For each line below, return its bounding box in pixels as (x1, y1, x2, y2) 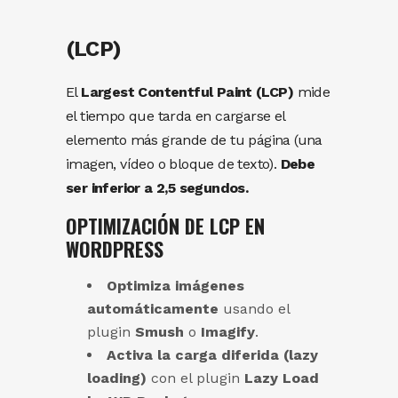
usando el (219, 300, 290, 318)
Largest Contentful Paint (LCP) (81, 84, 294, 101)
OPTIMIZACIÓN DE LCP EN (66, 211, 265, 241)
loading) (87, 370, 147, 387)
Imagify (201, 323, 255, 341)
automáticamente (87, 300, 219, 318)
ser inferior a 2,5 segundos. (66, 179, 249, 197)
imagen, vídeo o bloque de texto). (66, 155, 281, 173)
